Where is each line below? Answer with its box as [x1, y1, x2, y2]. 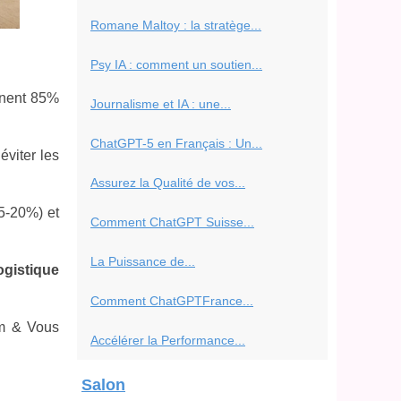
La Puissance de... [90, 254, 195, 269]
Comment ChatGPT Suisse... [90, 215, 254, 229]
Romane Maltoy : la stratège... [90, 18, 261, 32]
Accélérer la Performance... [90, 333, 245, 347]
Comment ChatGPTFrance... [90, 294, 253, 308]
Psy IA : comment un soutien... [90, 57, 262, 72]
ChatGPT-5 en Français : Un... [90, 136, 262, 150]
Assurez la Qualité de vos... [90, 175, 245, 190]
